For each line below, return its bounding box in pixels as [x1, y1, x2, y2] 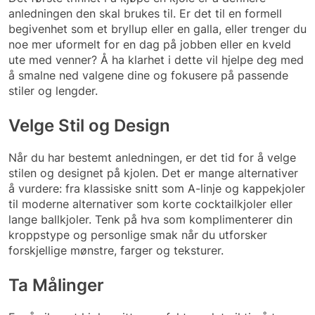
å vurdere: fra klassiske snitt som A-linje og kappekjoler [8, 181, 305, 195]
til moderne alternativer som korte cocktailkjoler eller [8, 196, 292, 211]
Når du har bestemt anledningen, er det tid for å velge [8, 150, 296, 165]
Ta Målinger [8, 274, 104, 295]
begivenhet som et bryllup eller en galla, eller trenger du [8, 22, 307, 36]
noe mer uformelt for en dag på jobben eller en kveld [8, 37, 291, 51]
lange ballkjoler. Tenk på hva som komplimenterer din [8, 212, 292, 226]
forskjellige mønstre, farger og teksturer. [8, 243, 224, 257]
